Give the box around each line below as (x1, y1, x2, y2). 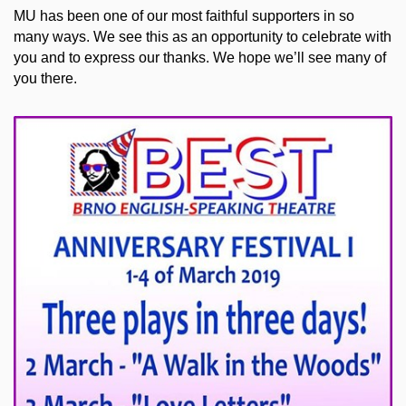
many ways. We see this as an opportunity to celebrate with (14, 28, 391, 44)
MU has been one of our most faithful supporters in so (14, 7, 354, 24)
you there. (14, 70, 77, 86)
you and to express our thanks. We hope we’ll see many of (14, 49, 386, 65)
